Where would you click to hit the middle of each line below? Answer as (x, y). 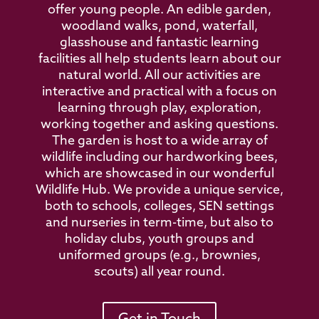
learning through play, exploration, (159, 109)
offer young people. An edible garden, (159, 10)
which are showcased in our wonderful (159, 174)
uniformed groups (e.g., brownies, (159, 256)
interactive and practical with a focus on (159, 92)
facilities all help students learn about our (159, 59)
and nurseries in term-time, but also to (159, 223)
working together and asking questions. (159, 125)
